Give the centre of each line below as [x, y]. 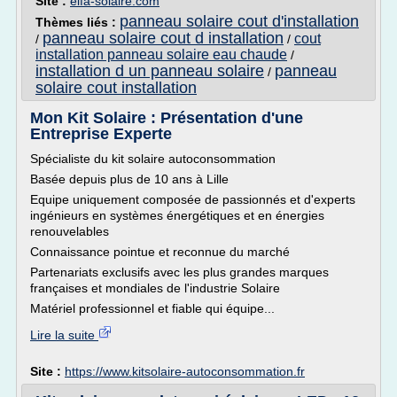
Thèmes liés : [78, 22]
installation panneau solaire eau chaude [161, 54]
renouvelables [70, 231]
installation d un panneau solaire [150, 71]
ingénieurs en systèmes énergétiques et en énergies [177, 215]
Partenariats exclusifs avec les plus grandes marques [179, 272]
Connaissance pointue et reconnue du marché [160, 252]
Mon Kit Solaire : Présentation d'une [167, 118]
